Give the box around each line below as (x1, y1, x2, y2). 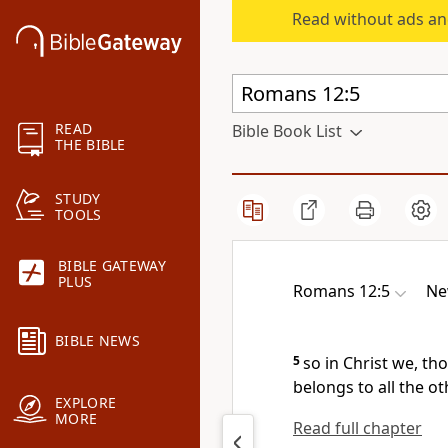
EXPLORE (55, 393, 117, 413)
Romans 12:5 (293, 280, 390, 302)
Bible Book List (232, 120, 342, 142)
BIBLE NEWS (55, 331, 140, 351)
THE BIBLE (55, 135, 126, 155)
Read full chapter (293, 417, 422, 439)
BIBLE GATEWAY (58, 256, 166, 276)
